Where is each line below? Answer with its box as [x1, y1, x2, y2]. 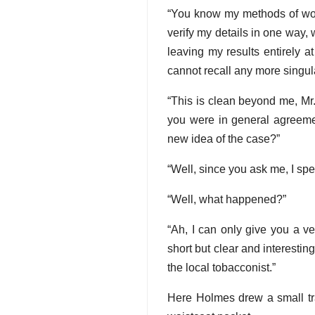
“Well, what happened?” [167, 193, 286, 206]
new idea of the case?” [167, 133, 280, 146]
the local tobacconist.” [167, 262, 276, 274]
